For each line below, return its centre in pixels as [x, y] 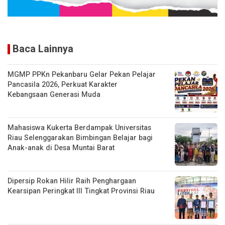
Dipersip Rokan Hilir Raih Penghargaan [72, 181]
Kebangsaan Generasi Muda [54, 94]
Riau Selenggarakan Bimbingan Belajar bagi [80, 138]
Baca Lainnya [43, 49]
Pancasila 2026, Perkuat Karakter [63, 84]
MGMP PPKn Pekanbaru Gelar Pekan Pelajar [82, 74]
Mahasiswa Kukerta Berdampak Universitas [79, 128]
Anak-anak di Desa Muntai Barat [61, 148]
